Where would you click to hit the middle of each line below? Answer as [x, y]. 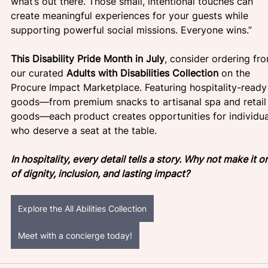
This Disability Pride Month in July [88, 58]
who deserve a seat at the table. [84, 130]
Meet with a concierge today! [75, 235]
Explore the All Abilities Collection [82, 208]
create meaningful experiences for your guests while [131, 15]
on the [236, 73]
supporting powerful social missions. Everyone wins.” [131, 30]
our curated [39, 73]
